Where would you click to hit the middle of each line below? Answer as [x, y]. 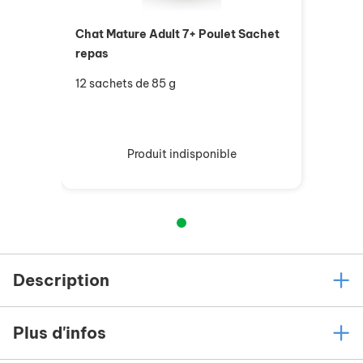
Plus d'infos [60, 333]
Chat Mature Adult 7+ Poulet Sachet [177, 34]
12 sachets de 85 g [126, 84]
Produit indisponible [181, 154]
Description [61, 280]
